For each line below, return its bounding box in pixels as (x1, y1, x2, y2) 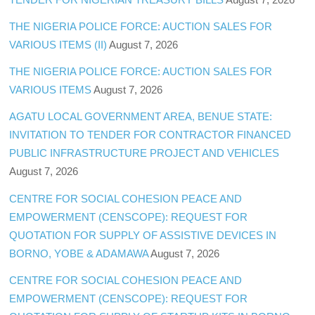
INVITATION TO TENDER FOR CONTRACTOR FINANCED (9, 129, 292, 141)
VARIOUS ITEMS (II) (9, 39, 108, 51)
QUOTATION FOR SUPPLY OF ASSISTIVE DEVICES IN (9, 229, 277, 241)
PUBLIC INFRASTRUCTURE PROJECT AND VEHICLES (9, 147, 280, 160)
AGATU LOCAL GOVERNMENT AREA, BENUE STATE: (9, 110, 273, 123)
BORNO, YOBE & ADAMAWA (9, 247, 149, 259)
